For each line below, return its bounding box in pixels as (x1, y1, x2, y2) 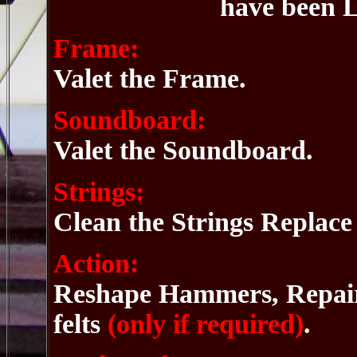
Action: (53, 249, 139, 278)
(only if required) (108, 309, 304, 339)
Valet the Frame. (53, 64, 246, 93)
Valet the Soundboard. (53, 135, 313, 165)
